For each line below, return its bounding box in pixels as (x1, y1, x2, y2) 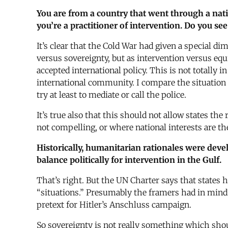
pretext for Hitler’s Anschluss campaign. (37, 199, 191, 210)
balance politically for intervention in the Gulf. (37, 155, 221, 165)
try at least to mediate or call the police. (37, 90, 186, 100)
